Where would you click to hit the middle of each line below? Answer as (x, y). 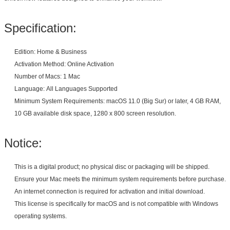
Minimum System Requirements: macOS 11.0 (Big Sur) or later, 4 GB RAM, (118, 101)
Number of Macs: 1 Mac (47, 76)
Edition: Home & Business (51, 52)
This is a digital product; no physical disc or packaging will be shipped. (112, 167)
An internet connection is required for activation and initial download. (110, 191)
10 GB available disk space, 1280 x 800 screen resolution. (95, 113)
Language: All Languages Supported (66, 89)
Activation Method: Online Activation (64, 64)
